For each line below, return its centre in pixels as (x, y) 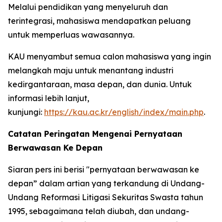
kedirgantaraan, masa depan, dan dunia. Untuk (100, 84)
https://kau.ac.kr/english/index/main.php (124, 112)
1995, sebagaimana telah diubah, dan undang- (99, 211)
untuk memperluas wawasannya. (71, 35)
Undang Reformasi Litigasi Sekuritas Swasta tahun (106, 197)
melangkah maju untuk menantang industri (91, 71)
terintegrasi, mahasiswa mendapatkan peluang (99, 21)
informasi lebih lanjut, (49, 98)
